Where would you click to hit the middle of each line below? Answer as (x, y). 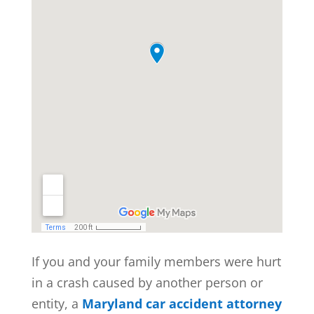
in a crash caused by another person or (147, 282)
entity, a (56, 303)
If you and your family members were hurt (156, 261)
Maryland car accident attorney (182, 303)
